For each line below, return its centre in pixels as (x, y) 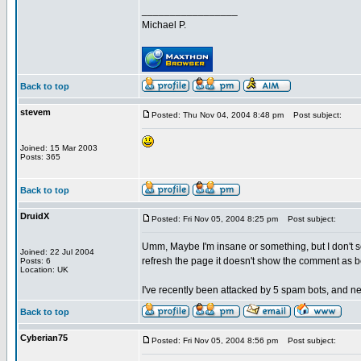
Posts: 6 (35, 261)
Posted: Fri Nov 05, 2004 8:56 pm (215, 340)
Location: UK (44, 270)
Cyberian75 (44, 338)
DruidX (35, 216)
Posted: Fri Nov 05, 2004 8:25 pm (215, 219)
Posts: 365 (40, 157)
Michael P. (164, 25)
